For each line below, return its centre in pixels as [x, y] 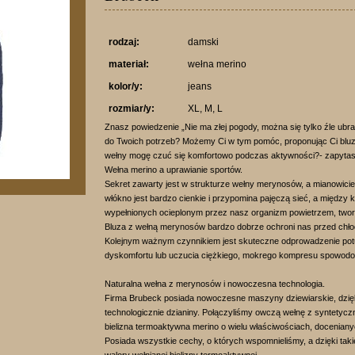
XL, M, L [205, 109]
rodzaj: [124, 42]
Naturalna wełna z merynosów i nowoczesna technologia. [215, 284]
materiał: [129, 64]
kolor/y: [126, 86]
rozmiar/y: [132, 109]
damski [203, 42]
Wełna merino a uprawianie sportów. [174, 170]
